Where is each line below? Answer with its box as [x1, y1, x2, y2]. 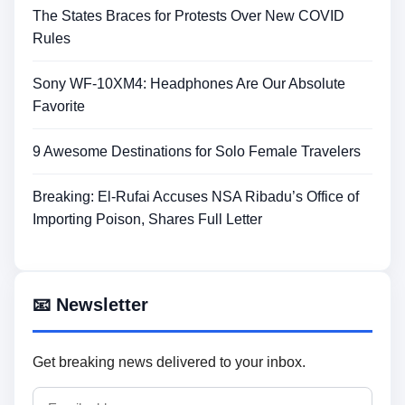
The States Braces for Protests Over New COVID [33, 7, 344, 24]
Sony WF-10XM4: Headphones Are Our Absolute [33, 75, 345, 91]
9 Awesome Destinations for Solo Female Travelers [33, 143, 361, 159]
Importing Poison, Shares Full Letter [33, 211, 262, 227]
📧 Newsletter [33, 294, 148, 315]
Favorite [33, 98, 85, 114]
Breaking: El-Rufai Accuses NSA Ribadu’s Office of [33, 188, 359, 204]
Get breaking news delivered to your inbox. [33, 353, 306, 370]
